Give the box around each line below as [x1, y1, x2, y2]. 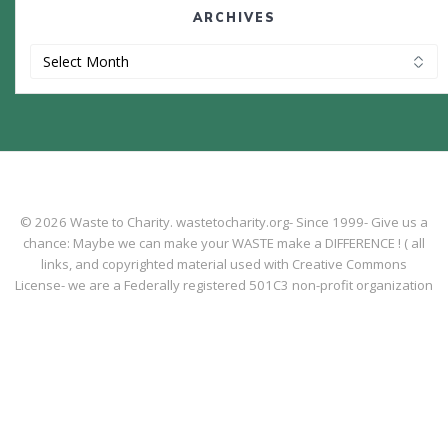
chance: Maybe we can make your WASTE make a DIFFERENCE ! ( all [23, 234, 425, 252]
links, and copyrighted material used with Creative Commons [41, 255, 407, 273]
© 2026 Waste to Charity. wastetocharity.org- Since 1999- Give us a [20, 213, 428, 231]
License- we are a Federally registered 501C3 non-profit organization [15, 276, 433, 294]
